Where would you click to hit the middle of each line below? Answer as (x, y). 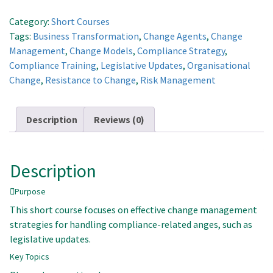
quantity (27, 31)
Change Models (101, 51)
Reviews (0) (119, 120)
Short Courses (80, 22)
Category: (30, 22)
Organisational (219, 66)
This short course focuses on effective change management (133, 210)
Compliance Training (53, 66)
